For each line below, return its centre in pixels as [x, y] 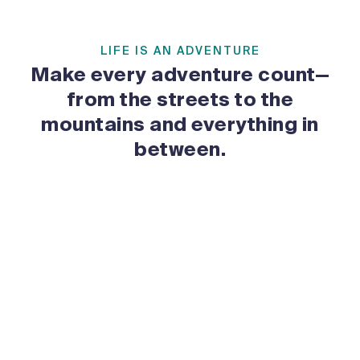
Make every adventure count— [180, 74]
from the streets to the [180, 99]
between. [180, 149]
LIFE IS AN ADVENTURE [180, 50]
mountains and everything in [180, 124]
